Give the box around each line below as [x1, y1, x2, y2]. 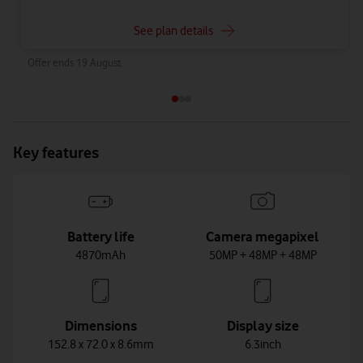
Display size [226, 318, 299, 334]
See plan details [133, 23, 213, 38]
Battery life [66, 228, 135, 245]
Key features [13, 143, 99, 162]
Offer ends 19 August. [28, 56, 123, 69]
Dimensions [64, 318, 137, 334]
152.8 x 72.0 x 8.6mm [47, 337, 154, 352]
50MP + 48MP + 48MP [208, 248, 317, 263]
